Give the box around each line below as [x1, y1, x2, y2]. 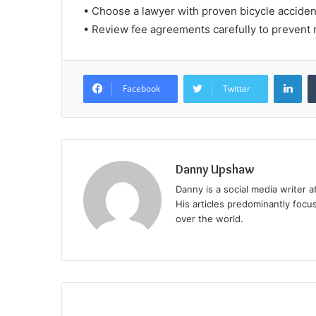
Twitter [223, 83, 250, 95]
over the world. [176, 213, 243, 225]
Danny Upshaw [176, 162, 255, 178]
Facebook [123, 83, 160, 95]
